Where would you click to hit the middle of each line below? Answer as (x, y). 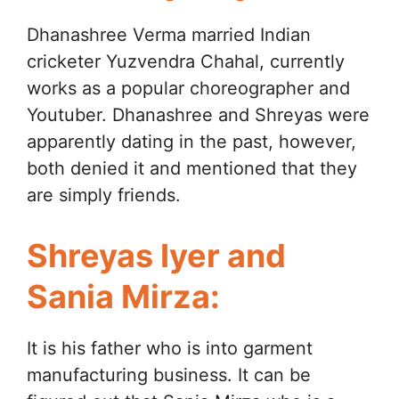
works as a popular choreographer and (188, 89)
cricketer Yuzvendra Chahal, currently (186, 62)
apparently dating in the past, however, (191, 142)
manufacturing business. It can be (169, 375)
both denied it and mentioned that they (192, 169)
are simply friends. (104, 195)
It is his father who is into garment (170, 349)
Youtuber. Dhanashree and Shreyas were (198, 115)
